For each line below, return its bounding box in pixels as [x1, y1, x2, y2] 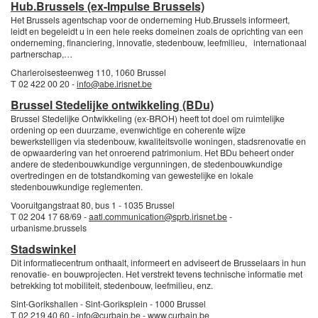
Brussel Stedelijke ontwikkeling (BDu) [11, 97, 214, 113]
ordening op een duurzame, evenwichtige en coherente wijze [11, 124, 246, 136]
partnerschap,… [11, 48, 72, 60]
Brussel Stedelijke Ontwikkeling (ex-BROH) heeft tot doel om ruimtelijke [11, 112, 285, 124]
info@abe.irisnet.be [77, 77, 152, 89]
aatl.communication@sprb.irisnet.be [89, 210, 227, 222]
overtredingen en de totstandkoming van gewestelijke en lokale [11, 169, 253, 181]
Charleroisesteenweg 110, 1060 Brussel [11, 66, 166, 78]
